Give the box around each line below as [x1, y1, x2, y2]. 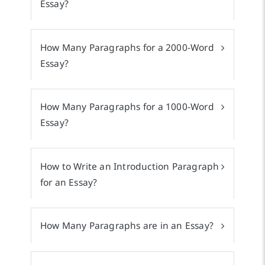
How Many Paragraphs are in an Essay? [40, 219, 214, 232]
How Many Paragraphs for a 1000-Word [40, 100, 214, 114]
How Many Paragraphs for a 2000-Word [40, 40, 214, 54]
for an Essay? [40, 175, 98, 189]
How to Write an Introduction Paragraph [40, 159, 219, 173]
